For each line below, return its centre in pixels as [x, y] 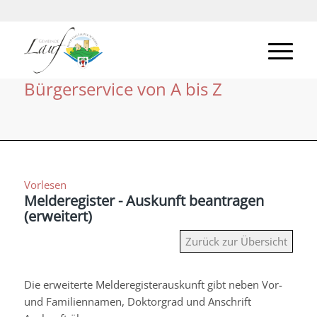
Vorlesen [45, 185]
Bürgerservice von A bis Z [123, 89]
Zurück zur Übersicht [237, 241]
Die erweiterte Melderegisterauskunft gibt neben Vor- [153, 284]
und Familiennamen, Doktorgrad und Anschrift [137, 301]
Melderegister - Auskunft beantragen [144, 201]
